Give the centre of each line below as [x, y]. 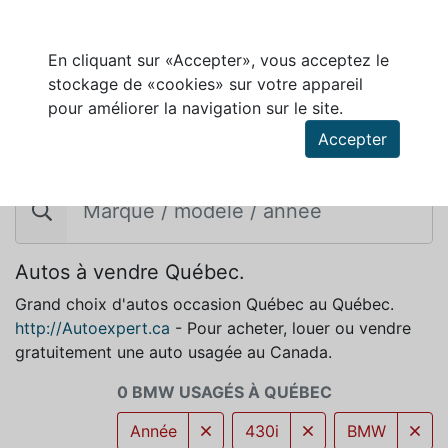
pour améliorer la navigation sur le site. [195, 108]
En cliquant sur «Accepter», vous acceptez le [218, 60]
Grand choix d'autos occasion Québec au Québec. [204, 304]
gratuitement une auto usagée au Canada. [173, 352]
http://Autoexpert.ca [92, 328]
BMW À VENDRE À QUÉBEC [137, 142]
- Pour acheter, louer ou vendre [290, 328]
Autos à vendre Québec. [130, 272]
